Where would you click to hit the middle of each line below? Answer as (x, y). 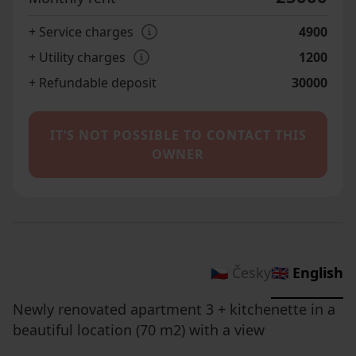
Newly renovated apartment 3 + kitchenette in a (174, 309)
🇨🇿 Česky (241, 272)
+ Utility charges (77, 57)
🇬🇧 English (307, 272)
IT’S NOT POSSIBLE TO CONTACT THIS (178, 135)
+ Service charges (81, 31)
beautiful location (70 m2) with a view (139, 329)
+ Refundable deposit (93, 82)
